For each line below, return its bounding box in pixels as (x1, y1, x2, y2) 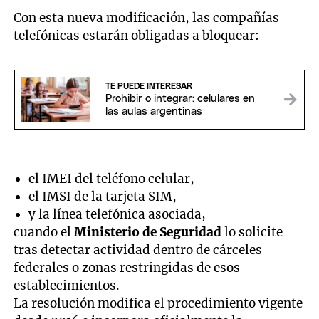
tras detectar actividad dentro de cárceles (14, 242, 263, 258)
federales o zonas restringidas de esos (14, 260, 241, 276)
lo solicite (221, 224, 283, 241)
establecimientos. (14, 278, 120, 294)
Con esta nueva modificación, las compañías (14, 10, 280, 26)
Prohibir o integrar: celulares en (105, 93, 255, 104)
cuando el (14, 224, 75, 241)
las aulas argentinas (105, 105, 202, 117)
